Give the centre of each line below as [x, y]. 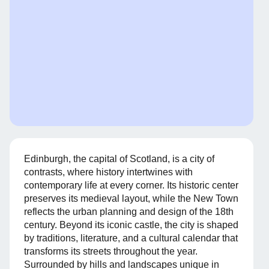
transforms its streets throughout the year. [111, 251]
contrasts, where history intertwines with [108, 172]
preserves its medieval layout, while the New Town [131, 198]
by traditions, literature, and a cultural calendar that [131, 238]
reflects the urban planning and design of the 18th [129, 211]
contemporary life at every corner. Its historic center [131, 185]
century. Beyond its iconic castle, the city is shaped [131, 225]
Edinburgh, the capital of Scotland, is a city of [119, 159]
